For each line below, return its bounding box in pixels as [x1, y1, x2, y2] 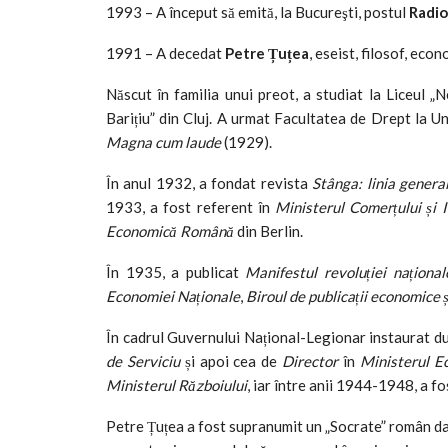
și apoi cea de [179, 351, 283, 370]
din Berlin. [234, 221, 303, 240]
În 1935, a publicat [106, 262, 246, 281]
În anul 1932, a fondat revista [106, 173, 313, 192]
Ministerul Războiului [106, 375, 247, 394]
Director [282, 351, 339, 370]
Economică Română [106, 221, 234, 240]
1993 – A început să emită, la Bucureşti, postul [106, 2, 409, 21]
